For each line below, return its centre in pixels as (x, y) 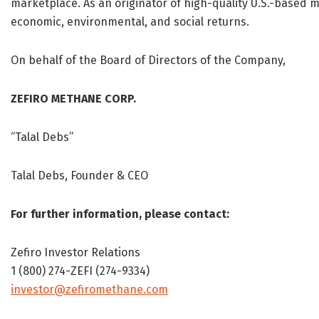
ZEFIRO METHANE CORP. (73, 99)
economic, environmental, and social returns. (130, 22)
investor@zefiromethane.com (89, 290)
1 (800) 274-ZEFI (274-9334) (80, 271)
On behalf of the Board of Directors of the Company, (148, 61)
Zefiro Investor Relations (75, 253)
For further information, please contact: (120, 214)
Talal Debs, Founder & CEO (79, 176)
